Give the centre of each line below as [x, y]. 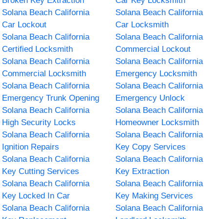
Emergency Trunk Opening [51, 98]
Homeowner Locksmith [157, 122]
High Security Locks [39, 122]
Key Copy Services [151, 147]
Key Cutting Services [41, 171]
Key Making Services [154, 196]
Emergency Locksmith [156, 73]
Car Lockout [24, 24]
